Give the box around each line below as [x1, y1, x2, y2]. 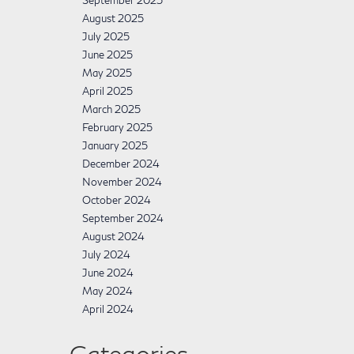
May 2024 [81, 284, 133, 297]
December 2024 [81, 157, 160, 170]
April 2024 [81, 303, 134, 315]
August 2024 [81, 230, 145, 243]
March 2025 [81, 103, 141, 115]
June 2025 [81, 48, 133, 61]
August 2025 [81, 12, 144, 24]
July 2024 [81, 248, 130, 261]
